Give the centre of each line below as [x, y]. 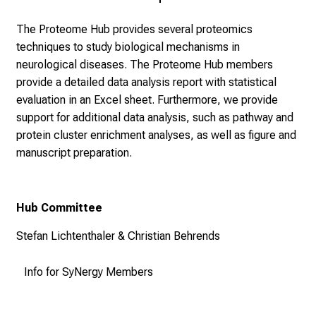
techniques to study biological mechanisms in [128, 47]
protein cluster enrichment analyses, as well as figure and [156, 135]
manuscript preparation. [74, 152]
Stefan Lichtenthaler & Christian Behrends [118, 236]
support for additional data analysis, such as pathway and [155, 117]
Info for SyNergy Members [89, 272]
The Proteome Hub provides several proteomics [134, 29]
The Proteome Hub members [201, 64]
